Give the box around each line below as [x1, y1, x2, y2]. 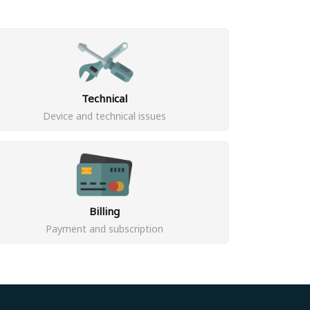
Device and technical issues [43, 109, 166, 122]
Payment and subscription [46, 222, 163, 235]
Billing [89, 204, 120, 218]
